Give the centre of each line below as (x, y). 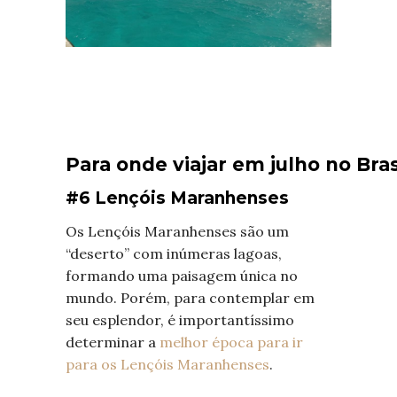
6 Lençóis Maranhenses (184, 198)
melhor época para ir (231, 343)
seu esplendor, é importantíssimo (180, 320)
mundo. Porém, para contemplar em (190, 298)
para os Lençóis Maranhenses (167, 365)
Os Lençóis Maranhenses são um (177, 232)
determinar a (113, 343)
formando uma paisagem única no (182, 276)
